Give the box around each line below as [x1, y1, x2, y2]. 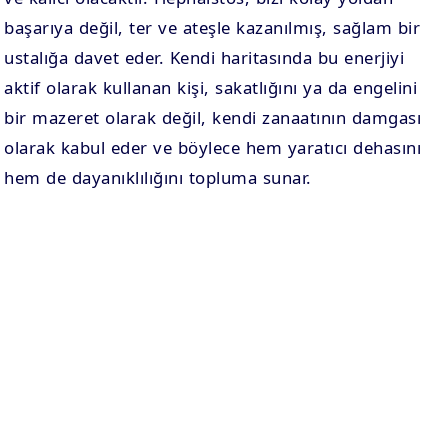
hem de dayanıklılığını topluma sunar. [4, 166, 312, 189]
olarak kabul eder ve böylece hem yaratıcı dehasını [4, 136, 422, 159]
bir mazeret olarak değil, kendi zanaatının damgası [4, 106, 422, 129]
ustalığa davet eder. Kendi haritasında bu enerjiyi [4, 46, 405, 69]
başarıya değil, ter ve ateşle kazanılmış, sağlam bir [4, 16, 421, 39]
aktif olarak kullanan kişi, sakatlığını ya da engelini [4, 76, 418, 99]
